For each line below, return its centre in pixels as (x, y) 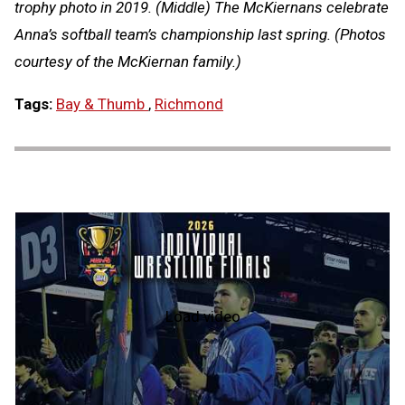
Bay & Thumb (102, 104)
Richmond (189, 104)
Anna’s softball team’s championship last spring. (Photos (200, 34)
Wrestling (273, 368)
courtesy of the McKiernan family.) (128, 61)
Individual (273, 351)
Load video (202, 317)
